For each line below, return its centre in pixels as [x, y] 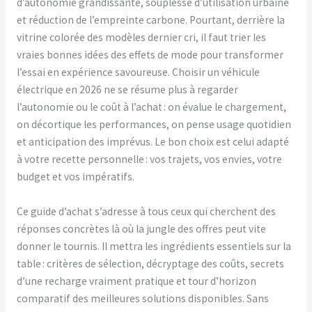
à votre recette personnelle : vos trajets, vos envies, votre [149, 159]
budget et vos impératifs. [75, 177]
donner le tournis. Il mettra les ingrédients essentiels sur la [154, 247]
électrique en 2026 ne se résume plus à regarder [127, 90]
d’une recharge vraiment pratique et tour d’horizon [136, 281]
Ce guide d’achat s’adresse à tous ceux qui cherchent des [146, 212]
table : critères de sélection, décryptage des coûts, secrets [150, 264]
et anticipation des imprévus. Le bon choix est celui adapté [153, 142]
